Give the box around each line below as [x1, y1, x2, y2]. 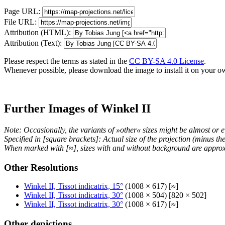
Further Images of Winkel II [4, 101, 151, 115]
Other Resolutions [4, 162, 78, 173]
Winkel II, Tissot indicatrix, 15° [24, 182, 123, 191]
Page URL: [4, 7, 40, 16]
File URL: [4, 18, 37, 27]
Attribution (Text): [4, 39, 62, 48]
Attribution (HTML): [4, 28, 71, 37]
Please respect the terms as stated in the [4, 57, 129, 66]
